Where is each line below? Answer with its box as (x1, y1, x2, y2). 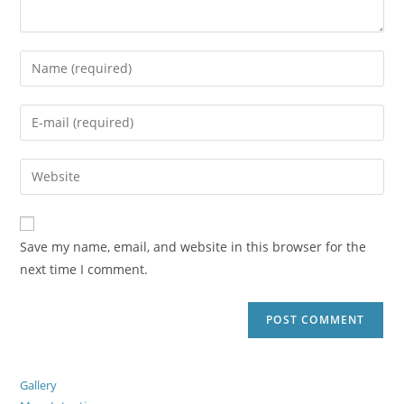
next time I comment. (20, 260, 149, 278)
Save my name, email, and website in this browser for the (20, 237, 367, 255)
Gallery (20, 376, 58, 393)
